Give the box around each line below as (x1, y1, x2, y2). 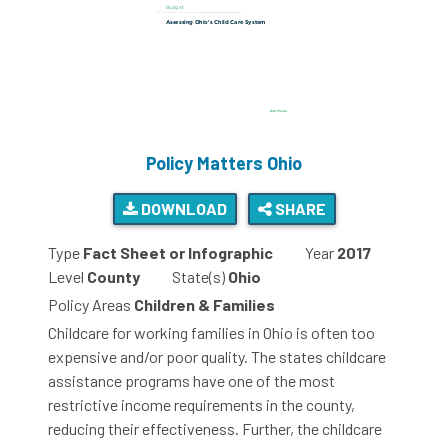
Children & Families (134, 295, 275, 315)
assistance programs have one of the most (48, 371, 335, 391)
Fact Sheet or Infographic (83, 243, 273, 263)
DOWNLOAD (137, 199, 227, 219)
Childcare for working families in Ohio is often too (48, 323, 375, 343)
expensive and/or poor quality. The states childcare (48, 347, 386, 367)
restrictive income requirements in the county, (48, 395, 355, 415)
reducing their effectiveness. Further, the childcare (48, 419, 382, 439)
